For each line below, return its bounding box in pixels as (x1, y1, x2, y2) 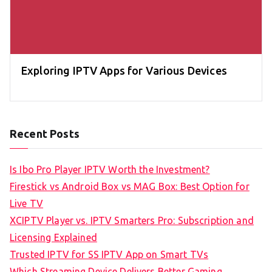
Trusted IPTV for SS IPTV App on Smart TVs (10, 248, 209, 260)
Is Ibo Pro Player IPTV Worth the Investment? (10, 163, 210, 175)
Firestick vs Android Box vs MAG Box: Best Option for (10, 180, 250, 192)
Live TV (10, 197, 44, 209)
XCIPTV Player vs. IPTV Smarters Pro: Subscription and (10, 214, 254, 226)
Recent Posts (10, 127, 80, 140)
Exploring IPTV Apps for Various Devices (21, 64, 227, 76)
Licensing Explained (10, 231, 97, 243)
